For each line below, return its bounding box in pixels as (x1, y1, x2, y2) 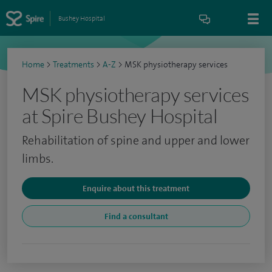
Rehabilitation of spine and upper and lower (22, 132, 250, 148)
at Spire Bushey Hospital (22, 104, 218, 127)
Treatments (53, 59, 94, 70)
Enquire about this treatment (83, 183, 189, 194)
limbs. (22, 151, 53, 166)
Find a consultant (104, 211, 168, 222)
